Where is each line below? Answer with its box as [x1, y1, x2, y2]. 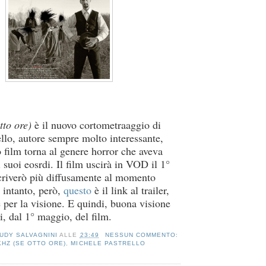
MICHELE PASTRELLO [71, 239, 145, 246]
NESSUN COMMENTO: [104, 231, 180, 238]
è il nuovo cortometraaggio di [31, 117, 161, 132]
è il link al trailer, [91, 182, 169, 197]
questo [64, 182, 91, 197]
